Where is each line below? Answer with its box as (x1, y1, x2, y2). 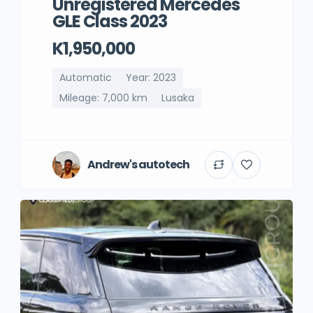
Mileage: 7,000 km (59, 91, 147, 105)
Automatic (59, 71, 112, 85)
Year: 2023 (126, 71, 176, 85)
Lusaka (161, 91, 194, 105)
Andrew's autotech (87, 156, 189, 173)
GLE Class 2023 (52, 10, 167, 33)
